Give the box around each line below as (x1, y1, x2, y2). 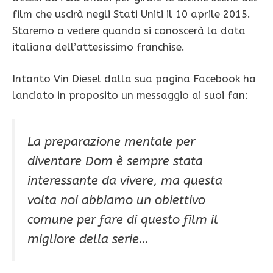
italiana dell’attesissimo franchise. (12, 40, 185, 53)
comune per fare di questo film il (27, 211, 218, 227)
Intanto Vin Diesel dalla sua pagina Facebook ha (12, 73, 256, 85)
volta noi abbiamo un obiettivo (27, 192, 205, 207)
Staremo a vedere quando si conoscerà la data (12, 24, 246, 37)
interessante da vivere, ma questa (27, 172, 222, 188)
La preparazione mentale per (27, 133, 195, 149)
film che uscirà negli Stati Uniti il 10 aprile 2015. (12, 7, 250, 20)
